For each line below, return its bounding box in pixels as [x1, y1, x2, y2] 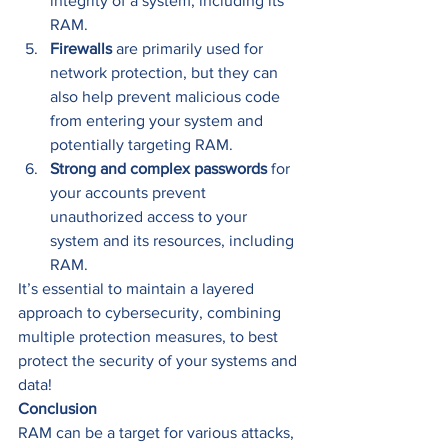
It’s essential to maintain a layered [18, 280, 258, 298]
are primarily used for [112, 40, 267, 58]
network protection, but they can [50, 64, 282, 82]
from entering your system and [50, 112, 267, 130]
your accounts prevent [50, 184, 210, 202]
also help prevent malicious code [50, 88, 284, 106]
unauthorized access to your [50, 208, 251, 226]
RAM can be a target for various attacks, [18, 424, 298, 442]
